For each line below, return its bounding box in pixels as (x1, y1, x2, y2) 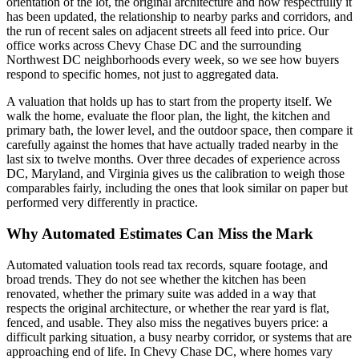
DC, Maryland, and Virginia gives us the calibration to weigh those (6, 167, 345, 181)
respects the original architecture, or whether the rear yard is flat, (6, 301, 329, 315)
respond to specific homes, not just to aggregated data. (6, 67, 279, 82)
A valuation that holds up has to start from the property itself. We (6, 95, 332, 109)
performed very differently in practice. (6, 196, 198, 210)
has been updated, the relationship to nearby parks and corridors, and (6, 10, 353, 24)
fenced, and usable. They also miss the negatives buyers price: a (6, 315, 328, 329)
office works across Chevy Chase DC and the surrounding (6, 38, 301, 53)
